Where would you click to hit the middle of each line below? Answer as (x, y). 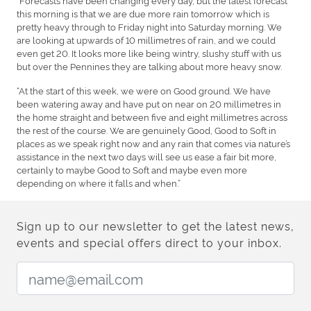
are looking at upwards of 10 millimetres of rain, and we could (146, 39)
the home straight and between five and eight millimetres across (152, 116)
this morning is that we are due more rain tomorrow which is (143, 13)
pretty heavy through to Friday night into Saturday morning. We (149, 26)
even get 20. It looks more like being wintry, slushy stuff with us (149, 52)
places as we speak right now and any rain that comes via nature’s (153, 143)
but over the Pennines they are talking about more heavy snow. (149, 66)
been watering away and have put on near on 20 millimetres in (149, 103)
